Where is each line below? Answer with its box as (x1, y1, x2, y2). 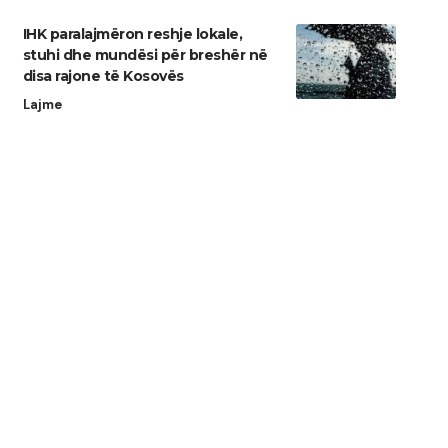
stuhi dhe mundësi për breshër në (22, 46, 268, 65)
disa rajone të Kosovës (22, 67, 184, 86)
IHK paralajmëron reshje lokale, (22, 25, 243, 44)
